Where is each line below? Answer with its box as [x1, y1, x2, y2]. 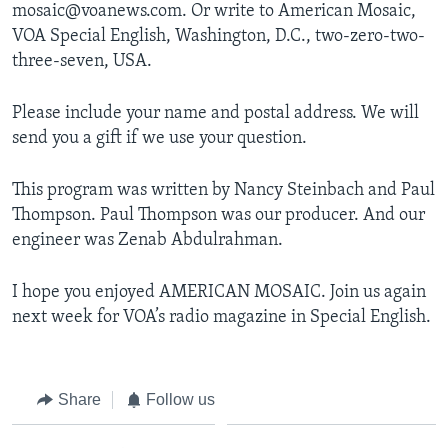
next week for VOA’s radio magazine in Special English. [12, 307, 431, 327]
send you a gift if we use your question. [12, 128, 307, 148]
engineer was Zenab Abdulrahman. [12, 230, 283, 250]
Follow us [146, 390, 215, 408]
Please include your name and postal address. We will [12, 103, 419, 123]
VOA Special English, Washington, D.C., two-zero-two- [12, 26, 425, 46]
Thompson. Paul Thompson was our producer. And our [12, 205, 425, 225]
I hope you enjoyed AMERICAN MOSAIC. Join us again [12, 282, 426, 302]
